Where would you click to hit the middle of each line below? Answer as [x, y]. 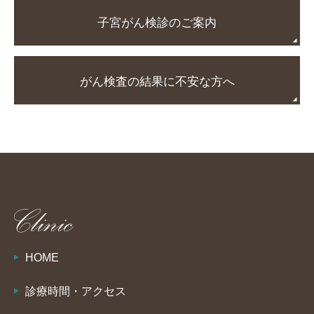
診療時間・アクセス [76, 291]
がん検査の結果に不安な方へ [157, 82]
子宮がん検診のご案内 [157, 23]
